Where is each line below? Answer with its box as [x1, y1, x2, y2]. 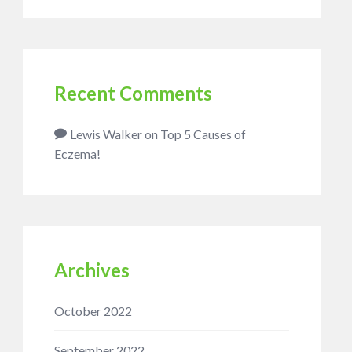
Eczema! [53, 146, 101, 161]
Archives [53, 258, 130, 281]
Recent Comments [53, 82, 212, 104]
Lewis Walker [69, 126, 142, 141]
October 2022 [53, 303, 132, 318]
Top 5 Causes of [159, 126, 246, 141]
